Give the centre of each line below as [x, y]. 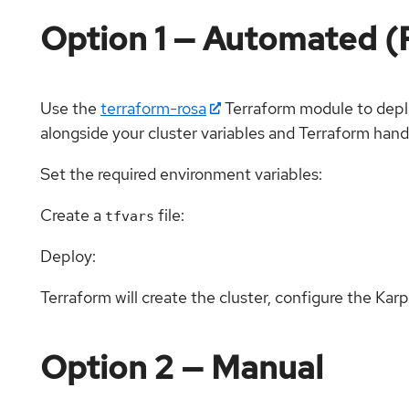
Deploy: [68, 256]
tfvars [130, 215]
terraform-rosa [153, 108]
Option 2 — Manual [182, 367]
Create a [73, 215]
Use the [70, 108]
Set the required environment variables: [181, 173]
